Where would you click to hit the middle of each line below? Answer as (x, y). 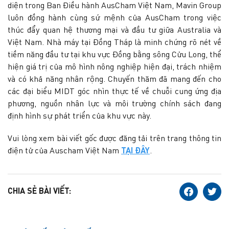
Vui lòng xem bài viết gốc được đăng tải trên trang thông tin (114, 139)
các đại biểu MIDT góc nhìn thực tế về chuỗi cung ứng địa (114, 92)
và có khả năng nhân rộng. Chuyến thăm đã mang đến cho (114, 79)
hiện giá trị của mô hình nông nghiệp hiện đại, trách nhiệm (114, 67)
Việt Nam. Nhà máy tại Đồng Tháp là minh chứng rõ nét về (114, 43)
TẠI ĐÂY (135, 151)
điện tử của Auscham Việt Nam (64, 151)
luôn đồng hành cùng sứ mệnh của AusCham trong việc (114, 18)
